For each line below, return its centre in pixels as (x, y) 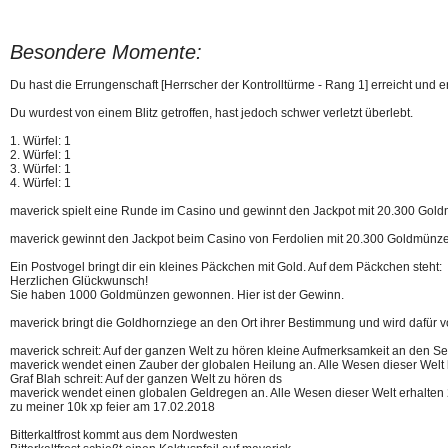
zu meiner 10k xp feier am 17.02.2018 (112, 407)
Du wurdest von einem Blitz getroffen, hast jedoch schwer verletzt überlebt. (211, 113)
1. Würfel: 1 (40, 141)
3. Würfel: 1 (40, 169)
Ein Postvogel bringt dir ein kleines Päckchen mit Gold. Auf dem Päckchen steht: (226, 267)
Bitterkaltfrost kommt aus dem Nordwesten (124, 435)
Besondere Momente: (106, 52)
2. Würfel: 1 (40, 155)
